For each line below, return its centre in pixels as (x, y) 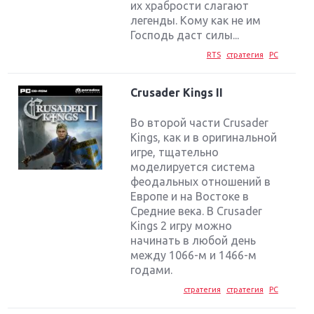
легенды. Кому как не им (196, 21)
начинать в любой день (193, 240)
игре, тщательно (175, 152)
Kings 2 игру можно (182, 225)
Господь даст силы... (185, 35)
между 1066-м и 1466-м (194, 255)
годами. (152, 269)
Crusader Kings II (177, 93)
